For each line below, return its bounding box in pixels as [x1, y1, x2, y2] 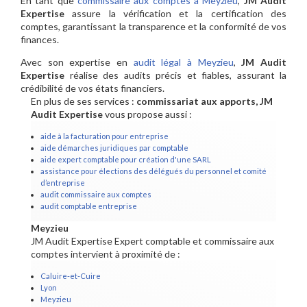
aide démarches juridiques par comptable [40, 143, 188, 153]
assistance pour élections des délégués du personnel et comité [40, 167, 267, 176]
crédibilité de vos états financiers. [21, 82, 164, 95]
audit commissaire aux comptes [40, 190, 151, 199]
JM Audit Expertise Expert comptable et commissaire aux [31, 235, 274, 247]
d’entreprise [40, 178, 85, 188]
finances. [21, 34, 59, 46]
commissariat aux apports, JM [136, 95, 273, 108]
